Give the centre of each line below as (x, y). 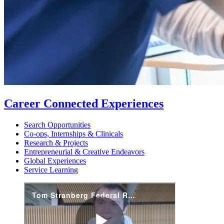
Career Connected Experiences (84, 103)
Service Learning (51, 169)
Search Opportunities (57, 124)
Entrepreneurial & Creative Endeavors (84, 151)
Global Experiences (55, 160)
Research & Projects (56, 142)
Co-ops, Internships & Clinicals (73, 133)
